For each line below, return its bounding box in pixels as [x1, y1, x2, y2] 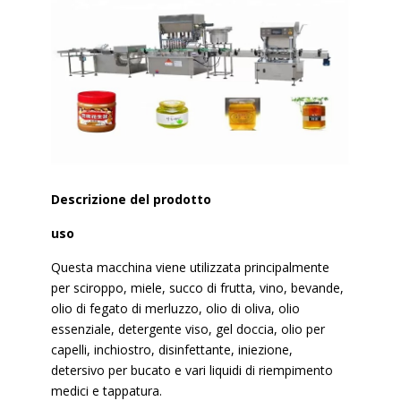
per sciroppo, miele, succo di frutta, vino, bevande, [51, 278, 345, 296]
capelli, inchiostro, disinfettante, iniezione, [51, 340, 294, 358]
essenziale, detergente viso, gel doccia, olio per [51, 320, 326, 337]
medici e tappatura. [51, 381, 163, 399]
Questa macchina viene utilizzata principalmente [51, 258, 330, 276]
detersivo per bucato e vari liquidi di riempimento [51, 361, 334, 379]
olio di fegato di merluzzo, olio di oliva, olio [51, 299, 301, 317]
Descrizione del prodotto [51, 190, 212, 208]
